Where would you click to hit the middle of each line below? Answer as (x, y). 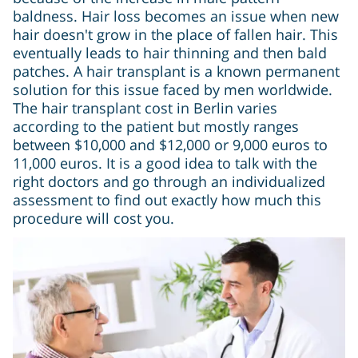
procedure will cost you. (93, 218)
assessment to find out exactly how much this (167, 199)
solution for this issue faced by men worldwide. (173, 89)
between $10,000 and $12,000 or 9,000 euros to (170, 144)
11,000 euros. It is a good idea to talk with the (165, 163)
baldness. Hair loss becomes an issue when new (176, 16)
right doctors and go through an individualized (169, 181)
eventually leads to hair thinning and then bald (170, 52)
